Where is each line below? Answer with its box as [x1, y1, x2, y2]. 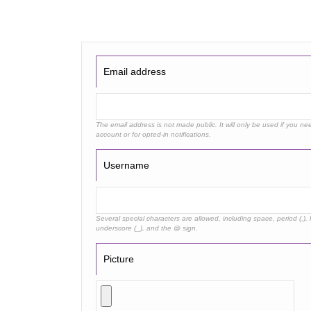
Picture [103, 253, 134, 265]
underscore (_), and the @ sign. [95, 224, 198, 233]
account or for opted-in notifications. [95, 131, 211, 139]
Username [103, 160, 149, 171]
